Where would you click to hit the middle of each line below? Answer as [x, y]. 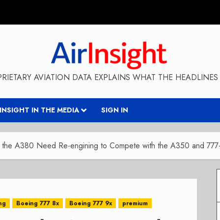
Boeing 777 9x [91, 203]
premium [135, 203]
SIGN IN [115, 110]
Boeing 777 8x [38, 203]
